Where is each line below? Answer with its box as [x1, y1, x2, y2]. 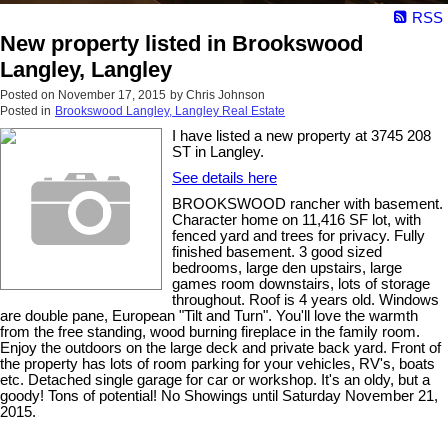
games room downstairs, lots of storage [172, 276, 430, 293]
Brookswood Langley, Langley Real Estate [55, 104, 285, 119]
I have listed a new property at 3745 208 [172, 128, 431, 145]
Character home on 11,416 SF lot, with [172, 212, 421, 229]
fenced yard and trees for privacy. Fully [172, 228, 425, 245]
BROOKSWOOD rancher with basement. [172, 196, 443, 213]
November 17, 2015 [58, 88, 166, 103]
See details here [172, 170, 277, 187]
